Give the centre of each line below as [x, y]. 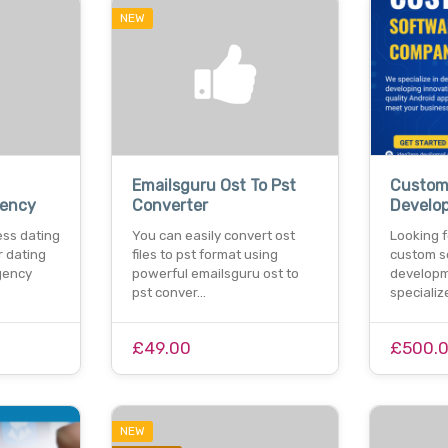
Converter [170, 206]
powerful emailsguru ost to [216, 274]
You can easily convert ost [214, 236]
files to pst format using [205, 255]
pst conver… [169, 293]
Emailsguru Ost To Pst [214, 186]
